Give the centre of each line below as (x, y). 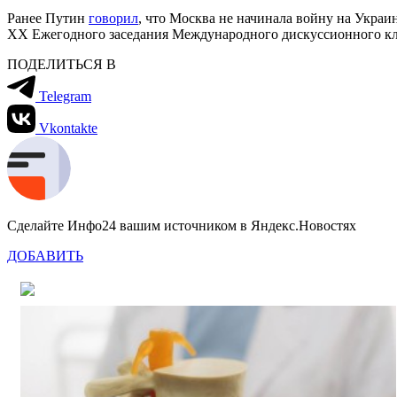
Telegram (65, 96)
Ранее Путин (48, 18)
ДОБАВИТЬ (45, 255)
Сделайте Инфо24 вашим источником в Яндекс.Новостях (182, 225)
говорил (113, 18)
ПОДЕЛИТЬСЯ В (62, 64)
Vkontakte (68, 128)
